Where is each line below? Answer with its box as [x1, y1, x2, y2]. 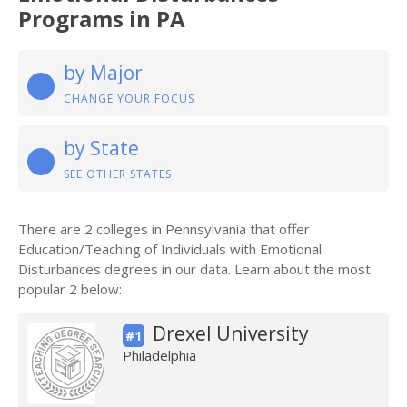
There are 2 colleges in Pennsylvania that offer [18, 220, 310, 238]
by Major [64, 60, 143, 85]
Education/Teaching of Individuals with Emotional [18, 240, 322, 258]
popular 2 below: [18, 280, 122, 298]
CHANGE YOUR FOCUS [64, 91, 194, 106]
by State [64, 135, 139, 161]
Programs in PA [18, 4, 185, 34]
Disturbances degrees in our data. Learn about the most [18, 260, 371, 278]
